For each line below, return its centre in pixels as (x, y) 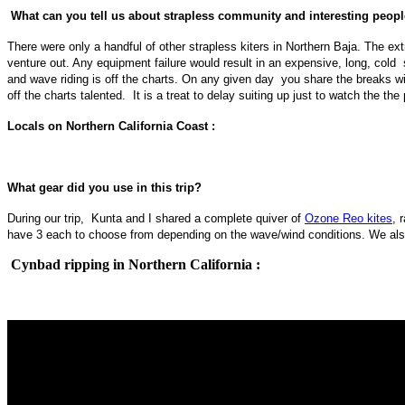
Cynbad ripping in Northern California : (134, 264)
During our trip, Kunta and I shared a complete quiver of (156, 218)
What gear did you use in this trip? (104, 187)
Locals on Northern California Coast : (111, 126)
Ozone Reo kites (348, 218)
